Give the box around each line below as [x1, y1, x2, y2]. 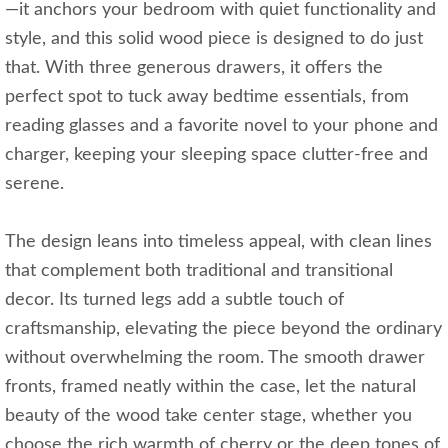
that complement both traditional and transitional [5, 262, 393, 281]
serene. [5, 175, 64, 194]
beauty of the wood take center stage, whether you [5, 407, 412, 426]
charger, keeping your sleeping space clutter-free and [5, 146, 428, 165]
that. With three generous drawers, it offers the [5, 59, 383, 78]
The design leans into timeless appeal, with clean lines [5, 233, 432, 252]
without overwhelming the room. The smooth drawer [5, 349, 425, 368]
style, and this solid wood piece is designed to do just [5, 30, 423, 49]
